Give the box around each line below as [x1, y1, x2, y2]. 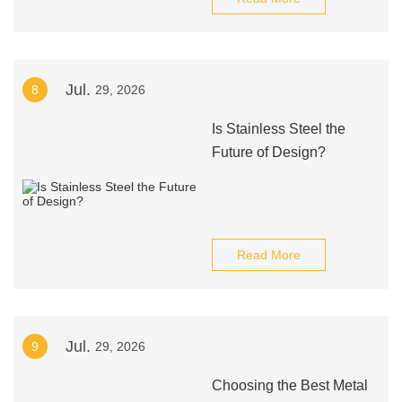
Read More [236, 248, 301, 262]
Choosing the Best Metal [211, 378, 368, 393]
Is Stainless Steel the [211, 121, 345, 136]
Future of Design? [211, 144, 326, 160]
